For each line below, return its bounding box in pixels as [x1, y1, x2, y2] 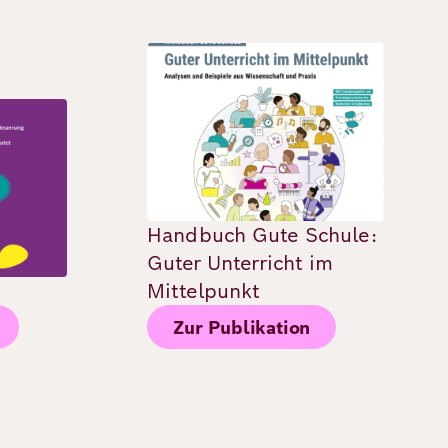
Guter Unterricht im [147, 250, 333, 277]
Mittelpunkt [147, 278, 260, 305]
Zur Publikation [173, 315, 311, 339]
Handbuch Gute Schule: [147, 222, 377, 249]
